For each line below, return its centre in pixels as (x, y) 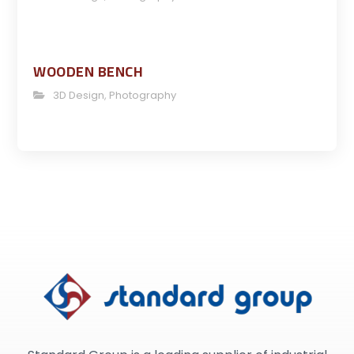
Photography (143, 95)
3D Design (79, 95)
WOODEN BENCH (88, 71)
